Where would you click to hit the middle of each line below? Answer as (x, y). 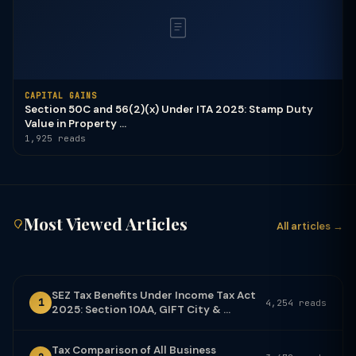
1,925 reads (55, 138)
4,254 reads (296, 302)
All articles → (310, 226)
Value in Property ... (75, 124)
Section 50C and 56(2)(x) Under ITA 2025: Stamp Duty (169, 109)
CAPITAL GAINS (61, 96)
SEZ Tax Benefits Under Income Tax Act (154, 295)
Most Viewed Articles (106, 223)
